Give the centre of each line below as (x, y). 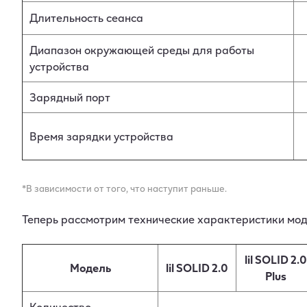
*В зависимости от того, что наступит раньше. (124, 188)
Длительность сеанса (86, 17)
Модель (90, 268)
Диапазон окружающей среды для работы (142, 50)
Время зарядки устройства (101, 136)
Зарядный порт (70, 97)
